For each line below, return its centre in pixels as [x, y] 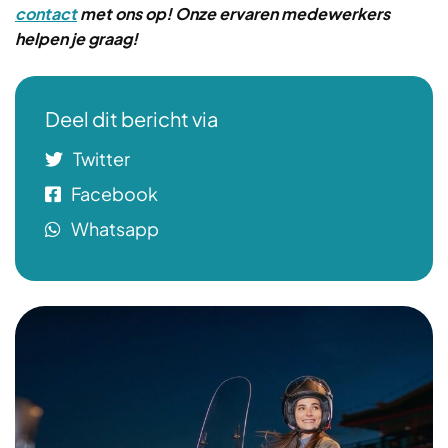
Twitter [101, 158]
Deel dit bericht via [131, 118]
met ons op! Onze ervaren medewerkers [233, 13]
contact [46, 13]
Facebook [114, 193]
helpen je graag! [76, 38]
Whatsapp [115, 228]
